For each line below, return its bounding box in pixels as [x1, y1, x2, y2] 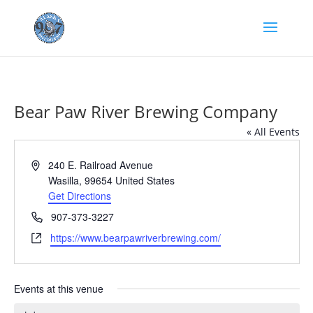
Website [30, 230, 66, 244]
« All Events [246, 125, 300, 138]
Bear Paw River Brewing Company [13, 100, 277, 123]
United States [115, 173, 175, 187]
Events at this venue [13, 282, 103, 296]
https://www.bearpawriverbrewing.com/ [50, 231, 221, 245]
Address [30, 157, 67, 171]
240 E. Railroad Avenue [48, 158, 154, 172]
